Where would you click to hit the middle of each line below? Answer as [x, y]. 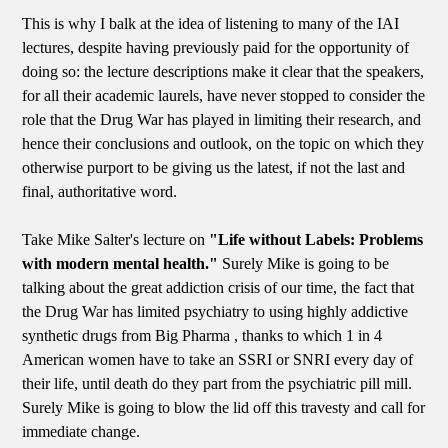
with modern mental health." [120, 263]
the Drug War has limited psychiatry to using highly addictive [215, 311]
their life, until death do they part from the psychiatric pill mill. [217, 383]
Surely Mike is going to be [304, 263]
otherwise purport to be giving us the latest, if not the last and [214, 167]
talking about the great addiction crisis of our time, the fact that [218, 287]
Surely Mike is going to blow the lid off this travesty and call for [224, 407]
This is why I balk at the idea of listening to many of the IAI [211, 23]
